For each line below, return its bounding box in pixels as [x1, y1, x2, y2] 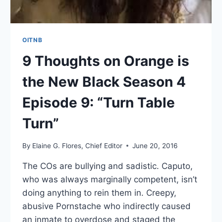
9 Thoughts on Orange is [22, 53, 190, 69]
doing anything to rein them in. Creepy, [22, 187, 177, 198]
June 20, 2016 [132, 141, 178, 150]
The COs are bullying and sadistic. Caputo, [22, 161, 193, 171]
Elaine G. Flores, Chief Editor [32, 141, 123, 150]
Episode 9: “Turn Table [22, 94, 175, 111]
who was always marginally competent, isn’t [22, 174, 198, 184]
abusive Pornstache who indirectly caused [22, 201, 191, 211]
